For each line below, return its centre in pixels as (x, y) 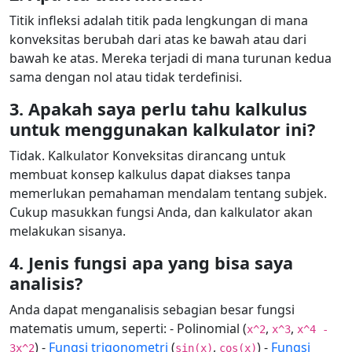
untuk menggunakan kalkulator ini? (162, 129)
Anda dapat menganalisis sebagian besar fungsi (152, 310)
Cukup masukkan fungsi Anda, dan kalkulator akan (161, 212)
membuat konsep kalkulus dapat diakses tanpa (150, 174)
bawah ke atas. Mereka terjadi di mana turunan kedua (170, 58)
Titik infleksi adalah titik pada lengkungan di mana (159, 20)
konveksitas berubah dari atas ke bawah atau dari (158, 39)
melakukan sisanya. (68, 231)
